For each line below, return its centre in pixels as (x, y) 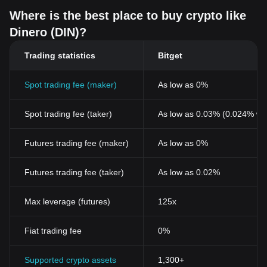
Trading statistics (60, 55)
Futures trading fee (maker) (77, 143)
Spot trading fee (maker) (71, 85)
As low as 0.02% (189, 172)
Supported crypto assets (70, 260)
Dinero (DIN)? (48, 32)
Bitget (170, 55)
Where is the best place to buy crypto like (128, 15)
